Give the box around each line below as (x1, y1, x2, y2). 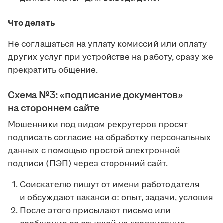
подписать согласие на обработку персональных (8, 132, 211, 144)
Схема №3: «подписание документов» (8, 88, 183, 103)
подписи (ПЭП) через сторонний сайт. (8, 158, 168, 170)
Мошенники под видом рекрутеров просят (8, 119, 188, 131)
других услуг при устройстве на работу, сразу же (8, 51, 213, 64)
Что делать (8, 17, 55, 30)
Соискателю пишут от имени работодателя (20, 179, 200, 191)
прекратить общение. (8, 64, 100, 77)
